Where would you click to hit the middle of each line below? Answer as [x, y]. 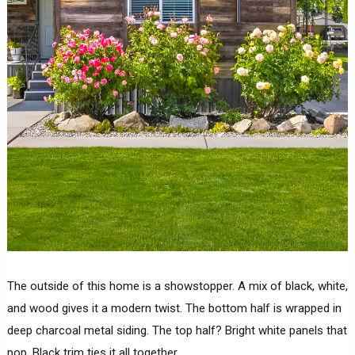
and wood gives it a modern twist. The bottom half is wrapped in [174, 308]
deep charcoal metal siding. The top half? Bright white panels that [177, 330]
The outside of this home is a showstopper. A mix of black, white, [177, 286]
